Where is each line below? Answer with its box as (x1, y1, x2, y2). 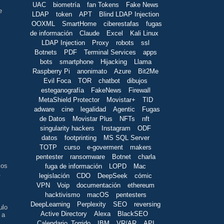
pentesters (115, 190, 146, 198)
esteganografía (40, 86, 84, 94)
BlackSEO (117, 209, 148, 217)
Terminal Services (83, 48, 136, 56)
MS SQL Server (103, 133, 149, 141)
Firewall (128, 86, 150, 94)
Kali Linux (130, 29, 158, 37)
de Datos (39, 114, 65, 122)
